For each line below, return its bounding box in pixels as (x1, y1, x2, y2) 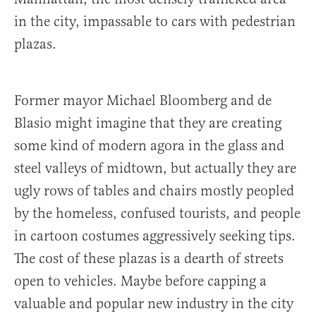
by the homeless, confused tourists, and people (14, 205, 300, 223)
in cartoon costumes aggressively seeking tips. (14, 227, 296, 245)
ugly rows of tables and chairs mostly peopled (14, 182, 294, 200)
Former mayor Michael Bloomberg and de (14, 92, 272, 110)
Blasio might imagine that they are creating (14, 114, 281, 133)
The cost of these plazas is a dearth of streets (14, 250, 284, 268)
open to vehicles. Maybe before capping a (14, 272, 267, 291)
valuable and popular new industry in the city (14, 295, 293, 313)
